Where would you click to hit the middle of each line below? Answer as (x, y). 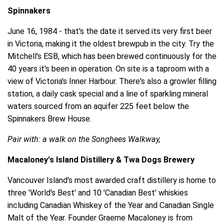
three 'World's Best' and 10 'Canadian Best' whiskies (98, 193)
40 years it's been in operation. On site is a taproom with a (108, 68)
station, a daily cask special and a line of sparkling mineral (108, 93)
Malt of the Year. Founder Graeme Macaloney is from (100, 218)
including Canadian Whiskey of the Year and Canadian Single (111, 205)
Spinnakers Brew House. (49, 118)
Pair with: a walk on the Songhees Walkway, (85, 139)
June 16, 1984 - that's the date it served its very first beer (110, 31)
